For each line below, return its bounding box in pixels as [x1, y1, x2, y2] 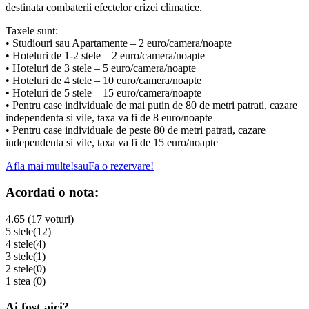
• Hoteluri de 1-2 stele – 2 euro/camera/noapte [6, 49, 205, 61]
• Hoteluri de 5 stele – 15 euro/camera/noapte [6, 86, 201, 99]
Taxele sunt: [6, 24, 58, 37]
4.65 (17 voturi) [6, 212, 74, 225]
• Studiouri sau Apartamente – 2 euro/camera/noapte [6, 37, 232, 49]
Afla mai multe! [6, 159, 74, 172]
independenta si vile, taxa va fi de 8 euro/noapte [6, 111, 212, 123]
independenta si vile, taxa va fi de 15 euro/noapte [6, 136, 218, 148]
